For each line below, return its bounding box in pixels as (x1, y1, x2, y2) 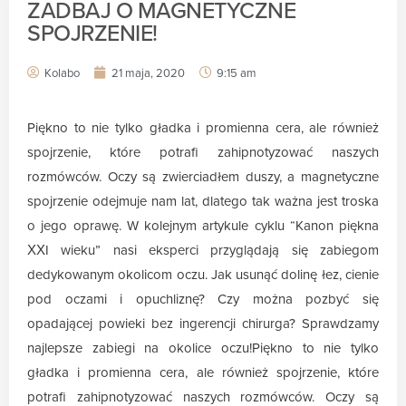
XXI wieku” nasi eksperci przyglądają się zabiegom (27, 242, 379, 259)
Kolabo (44, 66, 80, 82)
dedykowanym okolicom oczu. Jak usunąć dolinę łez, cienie (27, 266, 379, 284)
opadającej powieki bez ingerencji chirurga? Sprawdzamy (27, 315, 379, 333)
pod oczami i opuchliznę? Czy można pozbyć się (27, 291, 379, 308)
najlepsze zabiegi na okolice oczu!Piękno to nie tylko (27, 340, 379, 357)
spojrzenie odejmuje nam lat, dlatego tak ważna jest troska (27, 193, 379, 210)
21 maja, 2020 (111, 66, 185, 82)
